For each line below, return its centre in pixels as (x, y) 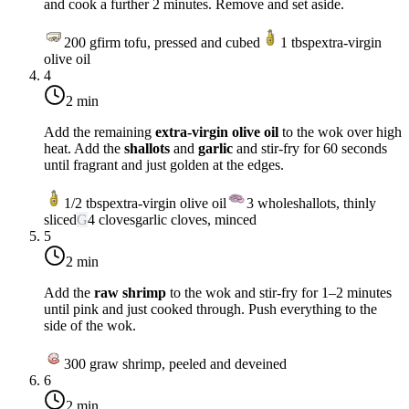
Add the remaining (100, 131)
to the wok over (327, 131)
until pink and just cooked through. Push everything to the (210, 309)
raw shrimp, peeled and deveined (192, 363)
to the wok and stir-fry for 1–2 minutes (279, 292)
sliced (60, 219)
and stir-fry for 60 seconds (310, 148)
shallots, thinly (335, 203)
